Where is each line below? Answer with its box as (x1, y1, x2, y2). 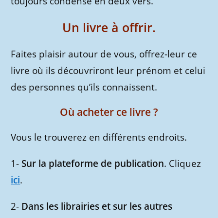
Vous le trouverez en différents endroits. (11, 131, 187, 144)
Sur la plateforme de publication (21, 157, 164, 170)
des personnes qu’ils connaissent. (11, 81, 158, 94)
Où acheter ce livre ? (60, 105, 158, 119)
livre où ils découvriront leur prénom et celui (11, 64, 206, 77)
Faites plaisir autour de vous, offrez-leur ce (11, 48, 198, 61)
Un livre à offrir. (62, 19, 156, 36)
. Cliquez (164, 157, 201, 170)
